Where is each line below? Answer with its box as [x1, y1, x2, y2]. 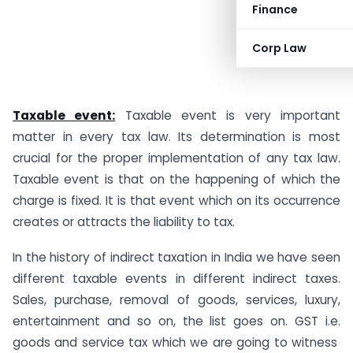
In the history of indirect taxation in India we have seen [13, 248, 340, 266]
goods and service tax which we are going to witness [13, 333, 340, 351]
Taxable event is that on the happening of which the [13, 171, 340, 188]
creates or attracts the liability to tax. [13, 214, 235, 230]
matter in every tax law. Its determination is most [13, 128, 340, 145]
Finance [252, 2, 298, 17]
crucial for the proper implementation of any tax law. [13, 150, 340, 166]
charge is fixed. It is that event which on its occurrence [13, 192, 340, 209]
